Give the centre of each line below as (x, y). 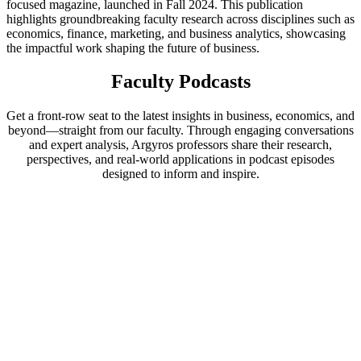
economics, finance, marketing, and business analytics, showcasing (176, 33)
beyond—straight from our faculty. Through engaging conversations (180, 131)
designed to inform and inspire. (180, 174)
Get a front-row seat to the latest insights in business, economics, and (180, 116)
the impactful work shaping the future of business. (133, 48)
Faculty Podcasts (180, 82)
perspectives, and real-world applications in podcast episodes (180, 160)
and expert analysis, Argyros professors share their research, (180, 145)
